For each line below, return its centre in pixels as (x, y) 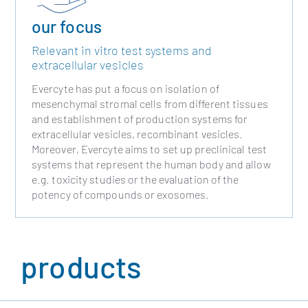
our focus (66, 26)
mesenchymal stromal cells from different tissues (150, 103)
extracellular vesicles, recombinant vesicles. (137, 133)
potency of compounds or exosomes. (120, 194)
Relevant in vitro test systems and (121, 50)
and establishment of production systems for (140, 118)
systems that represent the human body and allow (151, 164)
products (81, 266)
